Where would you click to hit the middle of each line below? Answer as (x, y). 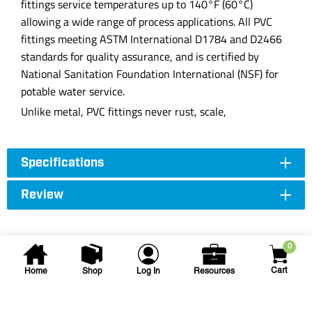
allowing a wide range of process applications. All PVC (147, 22)
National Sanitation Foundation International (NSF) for (150, 74)
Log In (148, 272)
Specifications (62, 163)
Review (42, 195)
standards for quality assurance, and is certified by (140, 56)
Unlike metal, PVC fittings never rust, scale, (124, 111)
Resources (214, 272)
